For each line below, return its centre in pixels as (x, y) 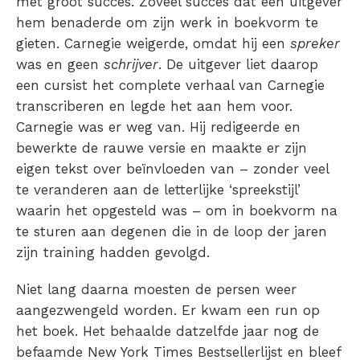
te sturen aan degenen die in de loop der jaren (172, 232)
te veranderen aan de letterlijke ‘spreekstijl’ (158, 190)
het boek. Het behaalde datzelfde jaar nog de (168, 331)
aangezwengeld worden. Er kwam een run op (168, 311)
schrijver (131, 65)
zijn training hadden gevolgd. (113, 253)
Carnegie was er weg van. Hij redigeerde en (158, 127)
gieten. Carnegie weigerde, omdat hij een (153, 44)
